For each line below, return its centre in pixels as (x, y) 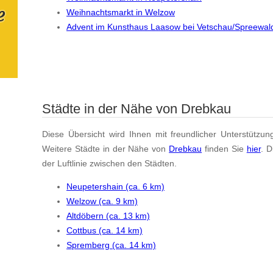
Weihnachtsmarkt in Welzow (121, 12)
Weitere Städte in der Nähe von (106, 148)
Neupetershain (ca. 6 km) (115, 187)
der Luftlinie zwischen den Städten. (109, 163)
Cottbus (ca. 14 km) (105, 231)
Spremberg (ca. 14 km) (111, 245)
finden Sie (224, 148)
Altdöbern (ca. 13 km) (108, 216)
